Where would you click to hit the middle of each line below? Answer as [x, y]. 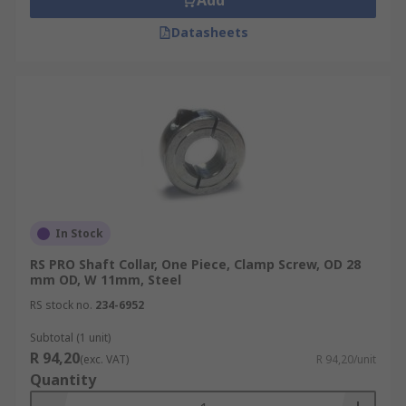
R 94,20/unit [346, 359]
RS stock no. [61, 305]
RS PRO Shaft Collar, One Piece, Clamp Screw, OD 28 [195, 264]
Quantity [63, 380]
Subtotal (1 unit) [70, 338]
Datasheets [209, 32]
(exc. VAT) [104, 359]
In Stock [79, 233]
